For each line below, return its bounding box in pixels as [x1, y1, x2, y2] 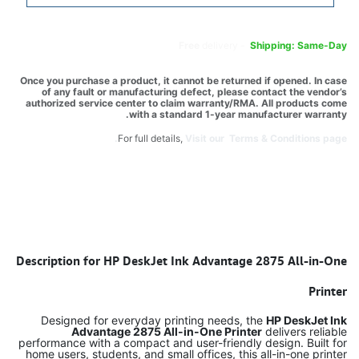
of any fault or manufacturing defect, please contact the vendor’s [42, 86, 347, 98]
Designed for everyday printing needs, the [41, 313, 266, 327]
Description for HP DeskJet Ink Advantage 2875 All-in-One [16, 253, 347, 268]
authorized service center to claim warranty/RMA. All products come [26, 97, 347, 109]
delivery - [202, 39, 248, 51]
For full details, [118, 132, 185, 144]
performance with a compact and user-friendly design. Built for [18, 336, 347, 349]
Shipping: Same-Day [250, 39, 347, 51]
